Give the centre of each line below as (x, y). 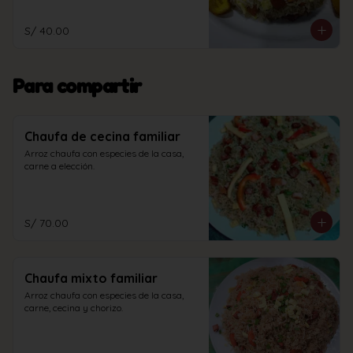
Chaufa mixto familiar (91, 278)
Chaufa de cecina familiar (102, 136)
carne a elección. (59, 166)
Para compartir (77, 86)
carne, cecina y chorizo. (74, 308)
